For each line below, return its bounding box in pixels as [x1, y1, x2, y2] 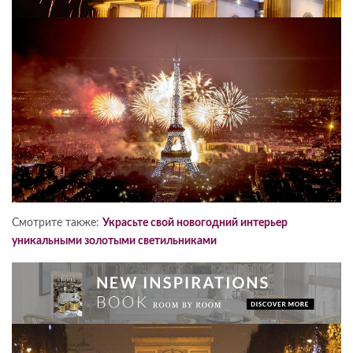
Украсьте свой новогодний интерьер [102, 217, 288, 229]
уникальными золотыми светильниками [12, 236, 217, 247]
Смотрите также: [12, 217, 102, 229]
